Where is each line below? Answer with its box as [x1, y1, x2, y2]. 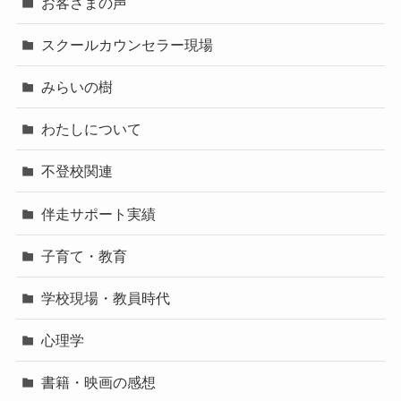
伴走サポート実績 [41, 205, 157, 222]
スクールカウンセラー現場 [41, 36, 214, 53]
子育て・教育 [41, 247, 128, 264]
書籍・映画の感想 [41, 374, 157, 391]
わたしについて [41, 121, 142, 138]
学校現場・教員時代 [41, 289, 171, 306]
